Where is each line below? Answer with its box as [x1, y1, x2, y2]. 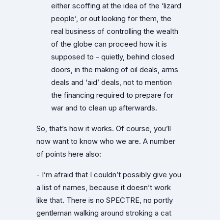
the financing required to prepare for [51, 90, 173, 100]
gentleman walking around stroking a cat [36, 208, 171, 218]
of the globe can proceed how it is [51, 39, 167, 49]
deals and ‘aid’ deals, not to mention [51, 78, 172, 87]
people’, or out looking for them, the [51, 14, 171, 23]
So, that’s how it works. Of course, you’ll [36, 124, 171, 133]
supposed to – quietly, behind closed [51, 52, 174, 61]
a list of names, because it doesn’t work [36, 183, 171, 192]
